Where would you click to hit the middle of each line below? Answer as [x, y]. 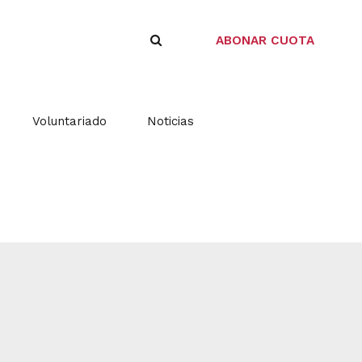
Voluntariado [69, 121]
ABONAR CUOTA [265, 40]
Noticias [170, 121]
